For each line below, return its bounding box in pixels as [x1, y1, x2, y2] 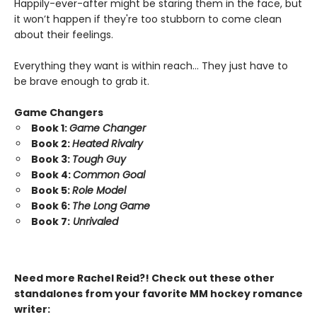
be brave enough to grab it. [14, 74, 149, 89]
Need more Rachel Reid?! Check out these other [14, 271, 275, 286]
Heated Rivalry [72, 137, 143, 151]
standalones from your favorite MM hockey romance [14, 287, 303, 301]
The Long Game [72, 199, 150, 214]
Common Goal [73, 168, 145, 183]
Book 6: [31, 199, 72, 214]
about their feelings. [14, 28, 113, 42]
